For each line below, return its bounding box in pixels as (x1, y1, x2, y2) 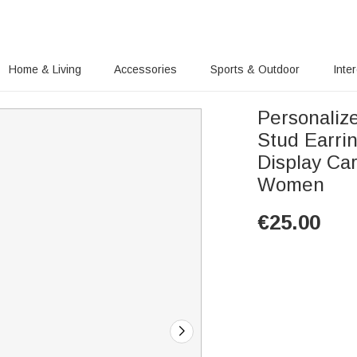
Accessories (114, 63, 178, 76)
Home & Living (8, 63, 81, 76)
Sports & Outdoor (210, 63, 300, 76)
